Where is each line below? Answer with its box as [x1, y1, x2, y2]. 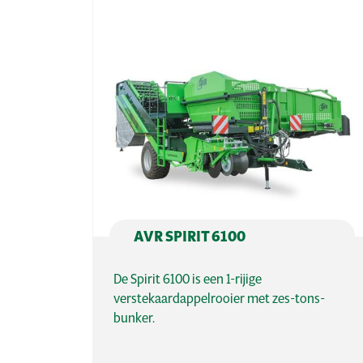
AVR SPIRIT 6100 [134, 227, 246, 246]
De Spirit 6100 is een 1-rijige [113, 270, 262, 288]
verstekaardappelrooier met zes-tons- [113, 289, 325, 307]
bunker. [113, 309, 155, 327]
